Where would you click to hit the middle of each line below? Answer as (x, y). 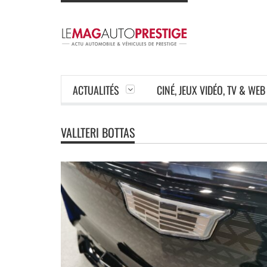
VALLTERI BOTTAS (98, 132)
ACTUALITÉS (96, 90)
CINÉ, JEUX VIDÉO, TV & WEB (211, 90)
